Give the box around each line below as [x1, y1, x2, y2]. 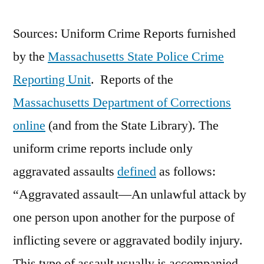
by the [13, 48, 48, 65]
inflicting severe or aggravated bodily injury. [13, 232, 243, 249]
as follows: [156, 163, 216, 180]
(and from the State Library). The [45, 117, 219, 134]
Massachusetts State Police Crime [48, 48, 224, 65]
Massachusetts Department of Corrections [13, 94, 231, 111]
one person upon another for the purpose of [13, 209, 235, 226]
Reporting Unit [13, 71, 91, 88]
